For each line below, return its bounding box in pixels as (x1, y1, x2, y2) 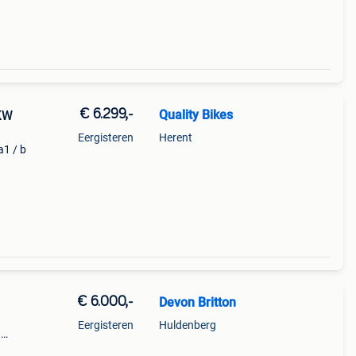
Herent (158, 131, 192, 144)
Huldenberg (158, 319, 216, 331)
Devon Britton (158, 295, 236, 310)
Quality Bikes (158, 107, 233, 122)
